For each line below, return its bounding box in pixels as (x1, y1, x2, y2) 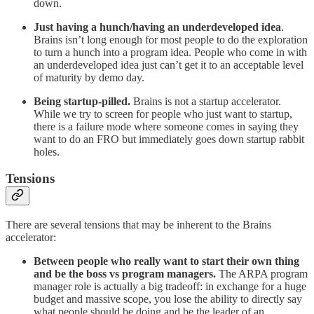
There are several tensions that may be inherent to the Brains (6, 219, 271, 231)
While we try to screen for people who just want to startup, (34, 107, 292, 120)
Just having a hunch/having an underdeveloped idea (34, 20, 281, 33)
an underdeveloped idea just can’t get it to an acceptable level (34, 58, 303, 71)
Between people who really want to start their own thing (34, 255, 299, 268)
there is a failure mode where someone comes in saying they (34, 120, 299, 132)
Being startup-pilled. (34, 95, 130, 107)
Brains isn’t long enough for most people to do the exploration (34, 33, 308, 46)
